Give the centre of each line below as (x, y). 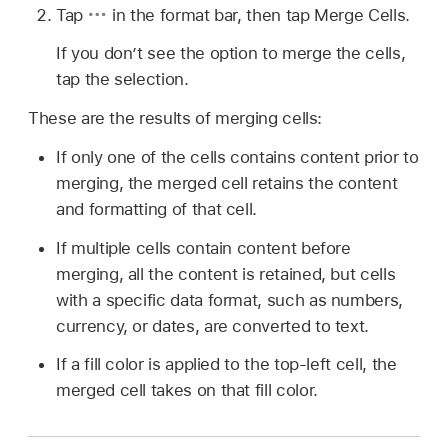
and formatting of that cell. (157, 208)
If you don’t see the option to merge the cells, (231, 53)
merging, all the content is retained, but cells (226, 273)
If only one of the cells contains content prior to (237, 156)
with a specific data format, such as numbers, (229, 299)
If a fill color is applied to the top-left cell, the (226, 364)
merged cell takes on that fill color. (187, 390)
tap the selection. (122, 79)
